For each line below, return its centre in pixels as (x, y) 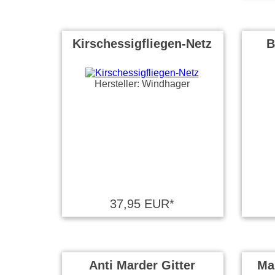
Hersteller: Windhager (142, 84)
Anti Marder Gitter (142, 265)
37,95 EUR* (142, 204)
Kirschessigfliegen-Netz (142, 44)
